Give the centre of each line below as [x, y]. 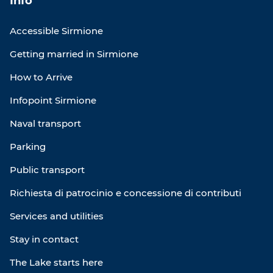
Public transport [47, 170]
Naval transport [45, 124]
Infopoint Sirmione [53, 101]
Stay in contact [44, 239]
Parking [28, 147]
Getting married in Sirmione [74, 54]
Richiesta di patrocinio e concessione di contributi [126, 193]
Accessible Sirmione [56, 31]
